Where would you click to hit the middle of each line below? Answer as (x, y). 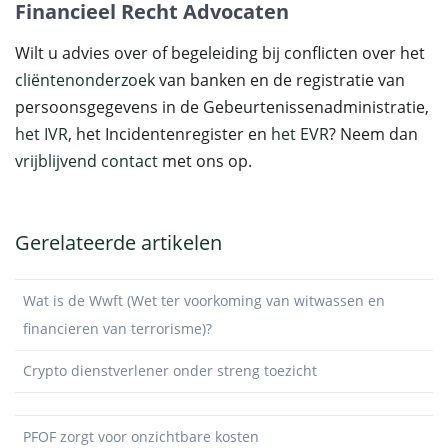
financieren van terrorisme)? (117, 328)
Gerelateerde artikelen (118, 242)
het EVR (300, 134)
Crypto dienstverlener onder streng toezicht (170, 371)
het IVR (41, 134)
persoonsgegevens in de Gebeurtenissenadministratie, (222, 107)
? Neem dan (373, 134)
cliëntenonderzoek (85, 80)
